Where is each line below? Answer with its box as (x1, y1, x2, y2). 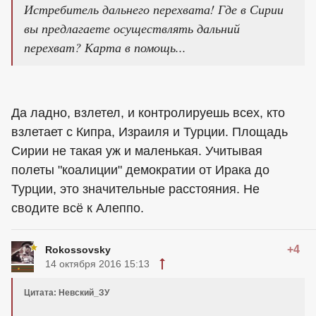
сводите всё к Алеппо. (11, 201, 144, 216)
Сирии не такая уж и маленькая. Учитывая (11, 144, 262, 159)
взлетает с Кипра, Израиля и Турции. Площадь (11, 125, 288, 140)
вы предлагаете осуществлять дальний (24, 20, 240, 37)
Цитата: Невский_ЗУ (24, 288, 109, 298)
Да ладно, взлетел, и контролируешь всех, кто (11, 106, 285, 121)
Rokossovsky (45, 244, 111, 256)
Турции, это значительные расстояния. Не (11, 182, 260, 197)
